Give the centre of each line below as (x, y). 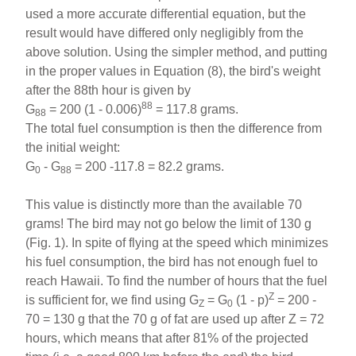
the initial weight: (73, 147)
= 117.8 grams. (196, 109)
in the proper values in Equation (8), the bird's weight (173, 71)
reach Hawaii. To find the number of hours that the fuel (177, 281)
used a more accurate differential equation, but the (166, 14)
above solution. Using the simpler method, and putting (177, 52)
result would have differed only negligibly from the (165, 33)
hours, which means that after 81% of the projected (167, 338)
